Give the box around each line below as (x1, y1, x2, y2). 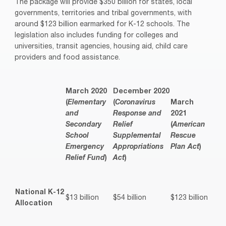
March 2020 (66, 88, 107, 95)
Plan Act (171, 143, 199, 151)
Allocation (15, 200, 52, 207)
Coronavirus (115, 99, 155, 106)
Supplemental (113, 132, 161, 140)
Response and (113, 110, 161, 118)
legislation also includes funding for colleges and (15, 32, 178, 39)
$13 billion (66, 194, 99, 202)
